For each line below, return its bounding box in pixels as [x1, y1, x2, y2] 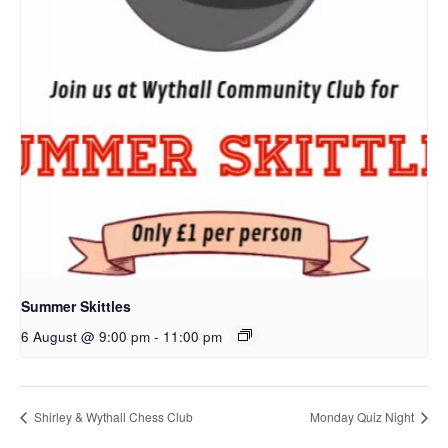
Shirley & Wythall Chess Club [31, 408, 193, 426]
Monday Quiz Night [310, 408, 417, 426]
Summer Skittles [21, 295, 131, 316]
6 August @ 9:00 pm [21, 326, 150, 346]
